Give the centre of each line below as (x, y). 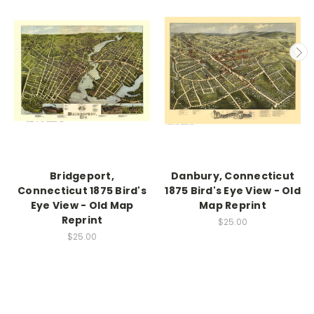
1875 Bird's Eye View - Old (233, 190)
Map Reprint (233, 205)
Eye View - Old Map (82, 205)
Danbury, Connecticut (233, 176)
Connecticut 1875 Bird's (82, 190)
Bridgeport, (82, 176)
